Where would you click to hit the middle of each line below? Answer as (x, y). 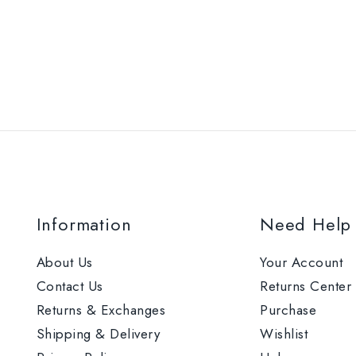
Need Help (306, 224)
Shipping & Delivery (98, 333)
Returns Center (306, 286)
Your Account (301, 262)
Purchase (288, 310)
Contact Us (70, 286)
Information (84, 224)
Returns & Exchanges (101, 310)
